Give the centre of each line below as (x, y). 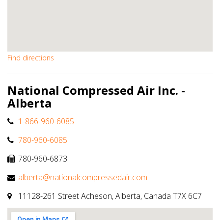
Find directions (31, 58)
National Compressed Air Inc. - (96, 90)
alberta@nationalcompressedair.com (83, 178)
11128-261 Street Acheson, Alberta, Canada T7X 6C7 (109, 196)
